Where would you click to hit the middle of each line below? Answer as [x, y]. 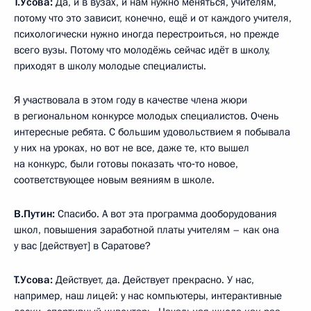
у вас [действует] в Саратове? [82, 246]
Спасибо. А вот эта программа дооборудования [166, 214]
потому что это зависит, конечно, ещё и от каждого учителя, [153, 18]
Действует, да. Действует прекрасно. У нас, [155, 280]
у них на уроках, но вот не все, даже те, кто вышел [132, 148]
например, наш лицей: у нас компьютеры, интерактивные [148, 296]
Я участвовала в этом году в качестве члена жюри [131, 100]
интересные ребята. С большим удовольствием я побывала [152, 132]
